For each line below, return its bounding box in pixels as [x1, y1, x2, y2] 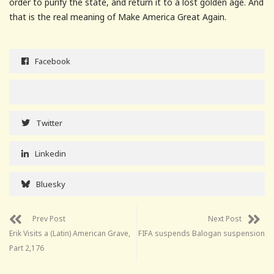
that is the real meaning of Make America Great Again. [9, 11, 226, 23]
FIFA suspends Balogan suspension [138, 228, 265, 239]
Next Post [208, 213, 242, 224]
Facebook [35, 56, 70, 67]
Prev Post [32, 213, 65, 224]
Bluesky [36, 179, 65, 190]
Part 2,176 [9, 243, 44, 254]
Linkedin [35, 148, 66, 160]
